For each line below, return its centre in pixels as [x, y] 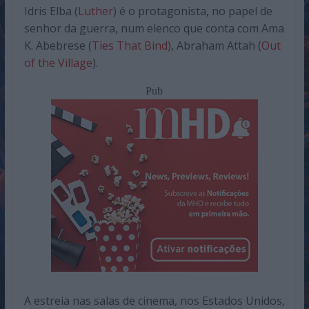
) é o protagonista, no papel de [192, 11]
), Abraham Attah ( [214, 46]
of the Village [58, 63]
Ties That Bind [129, 46]
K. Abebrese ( [58, 46]
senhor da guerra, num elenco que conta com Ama [154, 29]
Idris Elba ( [51, 11]
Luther [95, 11]
